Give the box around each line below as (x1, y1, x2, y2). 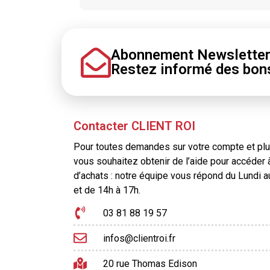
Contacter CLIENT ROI (74, 118, 195, 133)
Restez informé (111, 60, 216, 78)
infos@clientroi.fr (102, 232, 175, 244)
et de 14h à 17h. (74, 184, 140, 196)
